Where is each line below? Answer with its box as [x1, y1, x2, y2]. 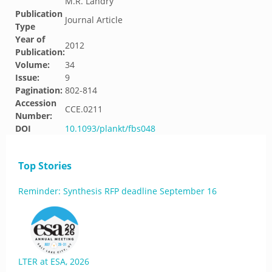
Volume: [15, 59, 50, 70]
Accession [15, 97, 56, 109]
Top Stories [18, 159, 72, 172]
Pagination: [15, 84, 63, 96]
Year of [15, 33, 45, 45]
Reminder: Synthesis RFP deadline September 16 [18, 185, 217, 197]
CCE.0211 [65, 103, 103, 115]
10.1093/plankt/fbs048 [65, 123, 155, 134]
